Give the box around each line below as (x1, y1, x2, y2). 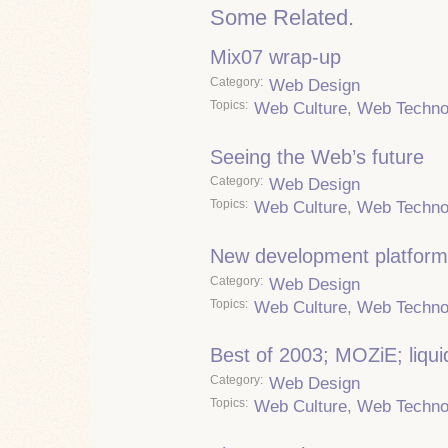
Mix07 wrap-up (210, 46, 341, 69)
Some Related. (210, 4, 354, 30)
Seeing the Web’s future (210, 145, 424, 168)
